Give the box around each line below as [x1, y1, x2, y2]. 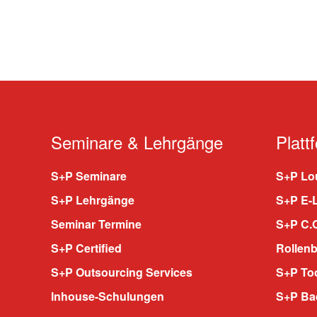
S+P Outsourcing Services [51, 263, 192, 280]
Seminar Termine [51, 215, 142, 232]
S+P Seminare [51, 167, 127, 184]
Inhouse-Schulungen [51, 287, 164, 304]
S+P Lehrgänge [51, 191, 134, 208]
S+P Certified [51, 239, 122, 256]
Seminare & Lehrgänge [51, 129, 223, 154]
